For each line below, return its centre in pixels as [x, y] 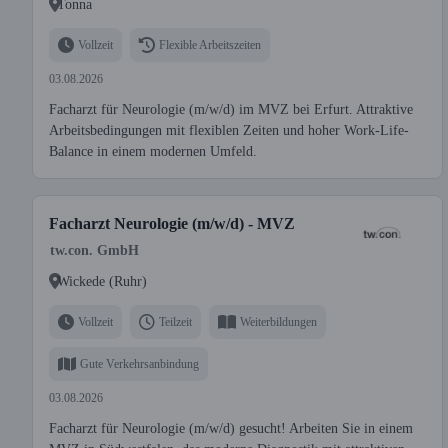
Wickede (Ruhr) [102, 281]
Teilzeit [175, 321]
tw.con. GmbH [94, 250]
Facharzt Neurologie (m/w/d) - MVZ [172, 223]
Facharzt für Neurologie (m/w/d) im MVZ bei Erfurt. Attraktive [231, 109]
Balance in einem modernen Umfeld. [153, 151]
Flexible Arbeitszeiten [210, 44]
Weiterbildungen [278, 321]
